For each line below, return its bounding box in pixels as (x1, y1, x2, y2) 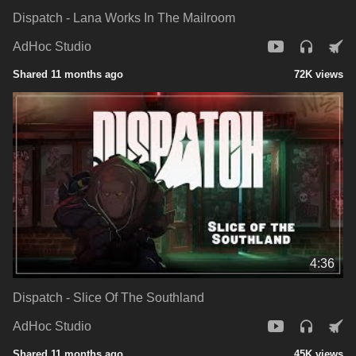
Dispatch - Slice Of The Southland (13, 290, 204, 304)
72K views (294, 68, 343, 80)
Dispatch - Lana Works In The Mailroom (13, 10, 235, 25)
